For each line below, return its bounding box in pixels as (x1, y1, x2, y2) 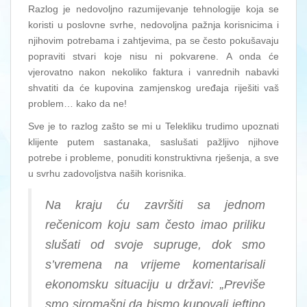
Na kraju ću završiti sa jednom (45, 197, 265, 212)
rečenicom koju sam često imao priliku (45, 217, 265, 232)
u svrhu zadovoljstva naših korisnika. (28, 167, 186, 179)
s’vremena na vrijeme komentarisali (45, 257, 265, 271)
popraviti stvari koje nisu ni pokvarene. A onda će (28, 50, 279, 62)
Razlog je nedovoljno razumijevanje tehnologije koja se (28, 3, 279, 14)
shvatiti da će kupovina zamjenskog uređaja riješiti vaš (28, 82, 279, 93)
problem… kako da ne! (28, 97, 127, 109)
